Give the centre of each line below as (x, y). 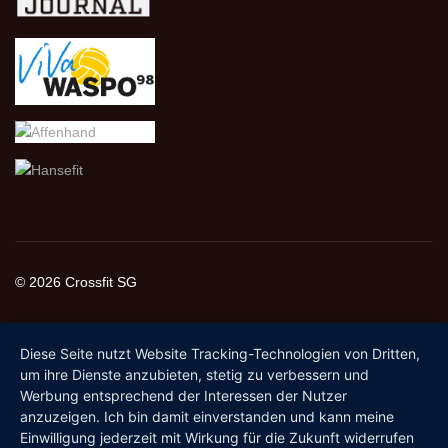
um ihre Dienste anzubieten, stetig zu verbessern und (194, 374)
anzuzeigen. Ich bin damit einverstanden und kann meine (207, 416)
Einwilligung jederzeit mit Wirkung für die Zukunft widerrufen (217, 437)
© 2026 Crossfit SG (76, 281)
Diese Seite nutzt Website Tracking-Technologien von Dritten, (220, 353)
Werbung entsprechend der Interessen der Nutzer (183, 395)
